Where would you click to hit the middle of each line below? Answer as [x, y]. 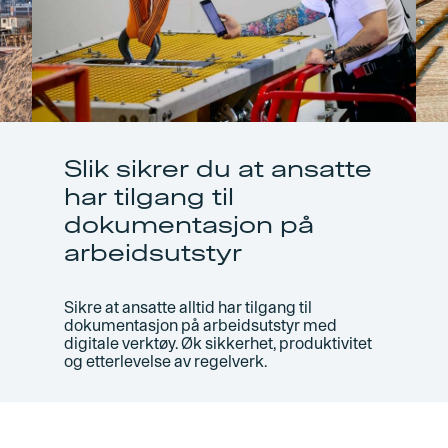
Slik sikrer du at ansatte [218, 168]
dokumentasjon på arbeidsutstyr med [200, 325]
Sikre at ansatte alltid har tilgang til [188, 307]
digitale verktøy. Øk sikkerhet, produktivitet [218, 343]
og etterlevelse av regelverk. [165, 361]
